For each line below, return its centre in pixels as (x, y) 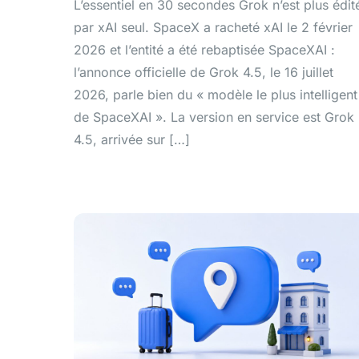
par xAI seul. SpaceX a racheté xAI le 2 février (213, 28)
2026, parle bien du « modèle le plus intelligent (216, 95)
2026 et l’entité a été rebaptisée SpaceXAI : (204, 50)
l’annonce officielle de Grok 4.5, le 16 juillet (204, 73)
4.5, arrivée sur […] (132, 140)
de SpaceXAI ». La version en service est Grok (214, 117)
